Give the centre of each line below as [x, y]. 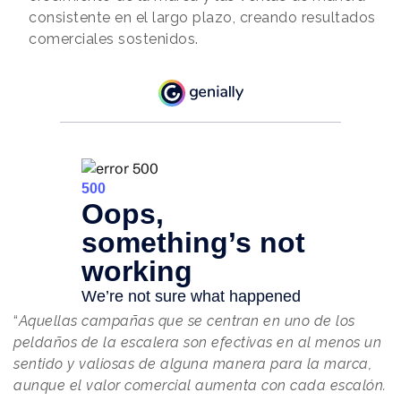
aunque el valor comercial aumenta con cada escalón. [200, 385]
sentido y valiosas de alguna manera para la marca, [192, 363]
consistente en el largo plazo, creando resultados [202, 18]
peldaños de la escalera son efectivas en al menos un [197, 342]
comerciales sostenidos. [114, 39]
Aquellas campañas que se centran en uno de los [187, 320]
